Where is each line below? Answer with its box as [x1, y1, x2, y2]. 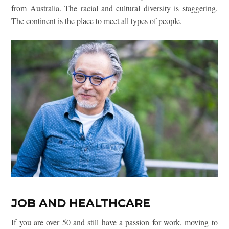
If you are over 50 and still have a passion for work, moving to [11, 217, 218, 228]
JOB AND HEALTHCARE [11, 196, 151, 211]
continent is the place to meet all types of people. [24, 15, 182, 27]
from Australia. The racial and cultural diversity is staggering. [11, 3, 218, 14]
